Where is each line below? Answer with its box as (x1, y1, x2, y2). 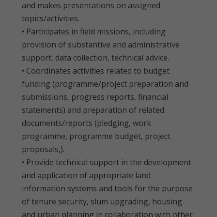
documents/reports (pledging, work (22, 118, 151, 128)
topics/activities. (22, 13, 79, 24)
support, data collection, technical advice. (22, 52, 169, 63)
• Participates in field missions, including (22, 26, 166, 37)
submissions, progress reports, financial (22, 92, 168, 102)
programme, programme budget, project (22, 131, 170, 141)
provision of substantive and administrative (22, 39, 180, 50)
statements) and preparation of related (22, 105, 164, 115)
